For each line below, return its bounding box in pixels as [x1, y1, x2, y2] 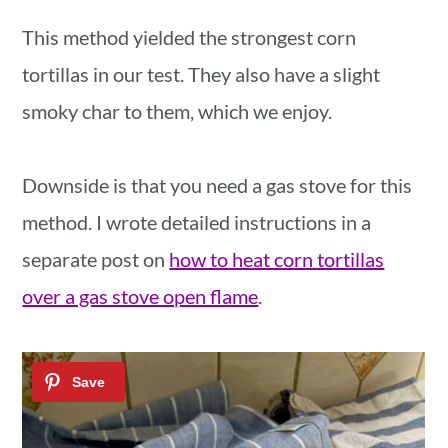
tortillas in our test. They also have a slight [22, 61, 381, 86]
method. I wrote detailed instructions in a [22, 209, 372, 234]
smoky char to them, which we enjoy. [22, 98, 333, 123]
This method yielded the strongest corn [22, 24, 357, 49]
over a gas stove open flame [22, 283, 259, 308]
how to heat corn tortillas [169, 246, 385, 271]
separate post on [22, 246, 170, 271]
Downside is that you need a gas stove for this [22, 172, 413, 197]
